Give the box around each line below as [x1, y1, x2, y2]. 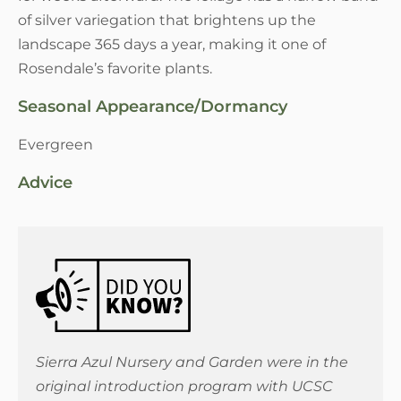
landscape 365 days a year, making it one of [18, 35, 326, 53]
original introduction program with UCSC [36, 378, 333, 396]
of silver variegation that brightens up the [18, 11, 316, 29]
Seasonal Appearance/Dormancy [18, 96, 287, 116]
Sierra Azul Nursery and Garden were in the [36, 354, 348, 371]
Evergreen [18, 135, 93, 153]
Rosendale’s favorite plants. [18, 59, 212, 77]
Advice [18, 172, 73, 192]
